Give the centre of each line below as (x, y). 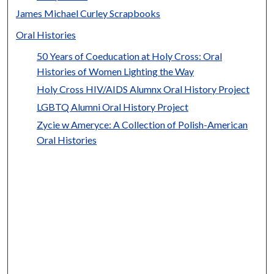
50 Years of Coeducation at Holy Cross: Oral (130, 56)
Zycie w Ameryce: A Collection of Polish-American (143, 124)
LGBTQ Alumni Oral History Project (113, 106)
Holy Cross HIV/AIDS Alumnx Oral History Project (143, 89)
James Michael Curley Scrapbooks (88, 13)
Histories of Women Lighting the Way (116, 71)
